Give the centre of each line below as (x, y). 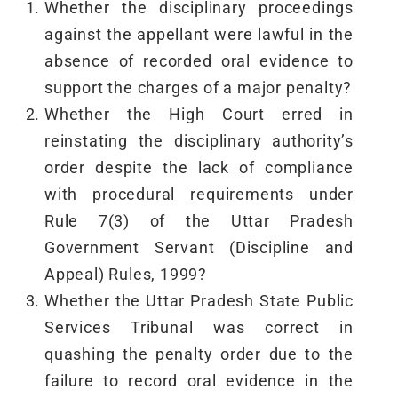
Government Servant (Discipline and (199, 248)
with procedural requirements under (199, 195)
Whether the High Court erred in (199, 115)
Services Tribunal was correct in (199, 328)
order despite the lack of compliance (199, 168)
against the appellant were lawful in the (199, 35)
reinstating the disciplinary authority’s (199, 141)
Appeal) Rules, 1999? (126, 275)
